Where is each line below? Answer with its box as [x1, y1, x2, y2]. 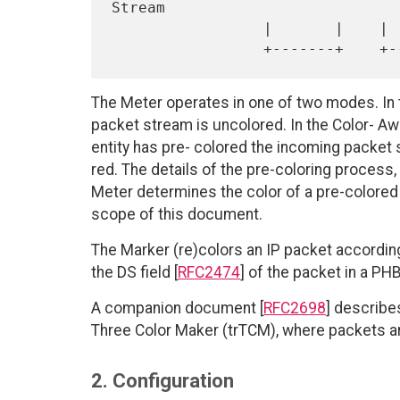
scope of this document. [91, 205, 262, 224]
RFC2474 [178, 263, 240, 282]
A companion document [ [91, 299, 263, 318]
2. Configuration [91, 370, 234, 393]
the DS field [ [91, 263, 178, 282]
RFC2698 [263, 299, 326, 318]
